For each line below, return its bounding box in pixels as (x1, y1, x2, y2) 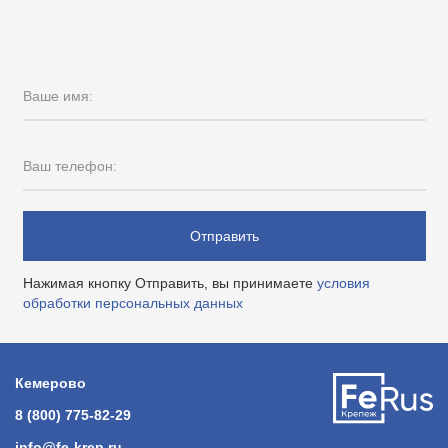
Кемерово (15, 374, 86, 391)
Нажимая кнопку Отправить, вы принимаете (22, 274, 317, 291)
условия (316, 274, 370, 291)
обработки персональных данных (22, 294, 243, 311)
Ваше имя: (22, 87, 93, 104)
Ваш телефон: (22, 157, 117, 174)
